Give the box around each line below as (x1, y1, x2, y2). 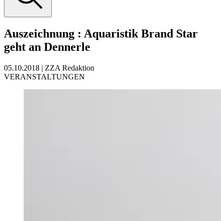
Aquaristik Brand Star (84, 27, 198, 40)
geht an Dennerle (4, 40, 90, 53)
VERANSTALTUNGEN (4, 72, 85, 81)
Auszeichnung (4, 27, 77, 40)
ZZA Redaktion (45, 63, 94, 72)
